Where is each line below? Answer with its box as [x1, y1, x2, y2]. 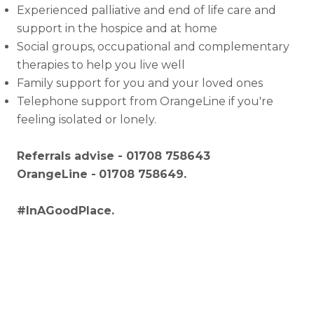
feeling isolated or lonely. [17, 113, 156, 126]
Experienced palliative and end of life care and [17, 4, 276, 17]
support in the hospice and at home [17, 22, 217, 35]
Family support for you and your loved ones [17, 76, 263, 90]
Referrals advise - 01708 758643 [17, 149, 210, 163]
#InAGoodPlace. [17, 204, 114, 217]
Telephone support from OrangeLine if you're [17, 95, 273, 108]
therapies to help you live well [17, 58, 185, 71]
